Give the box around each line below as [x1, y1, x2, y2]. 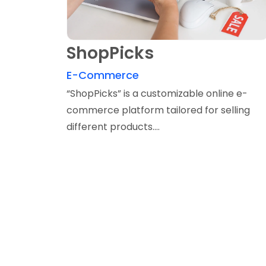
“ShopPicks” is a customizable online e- [66, 87, 248, 101]
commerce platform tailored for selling [66, 103, 250, 118]
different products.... [66, 120, 160, 134]
